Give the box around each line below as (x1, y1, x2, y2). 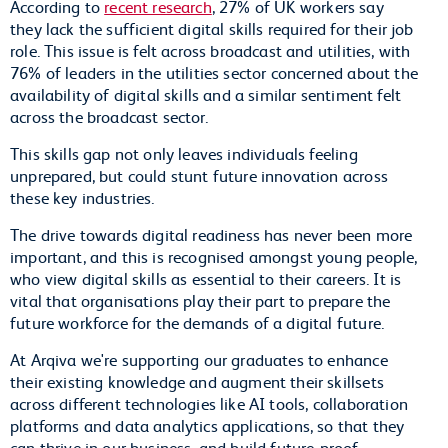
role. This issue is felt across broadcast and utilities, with (10, 38, 411, 61)
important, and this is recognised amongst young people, (10, 244, 418, 267)
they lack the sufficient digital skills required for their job (10, 16, 414, 39)
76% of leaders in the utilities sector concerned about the (10, 60, 418, 83)
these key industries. (10, 185, 163, 208)
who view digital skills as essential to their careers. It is (10, 266, 402, 289)
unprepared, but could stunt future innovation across (10, 163, 388, 186)
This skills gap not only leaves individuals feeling (10, 141, 358, 164)
